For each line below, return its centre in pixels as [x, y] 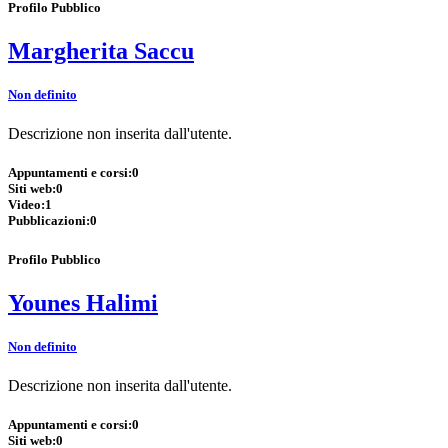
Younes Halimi [83, 302]
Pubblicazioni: [49, 221]
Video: [26, 205]
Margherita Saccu [101, 50]
